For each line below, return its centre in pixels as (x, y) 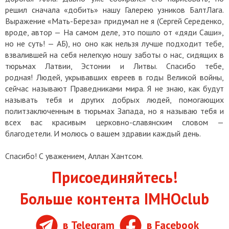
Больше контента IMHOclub (114, 198)
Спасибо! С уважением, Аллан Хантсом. (75, 156)
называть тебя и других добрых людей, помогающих (114, 99)
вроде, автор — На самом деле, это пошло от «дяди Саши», (114, 32)
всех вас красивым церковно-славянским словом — (114, 122)
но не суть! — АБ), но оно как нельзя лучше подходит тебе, (114, 43)
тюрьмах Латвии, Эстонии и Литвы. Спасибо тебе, (114, 66)
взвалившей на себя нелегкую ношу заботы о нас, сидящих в (114, 54)
